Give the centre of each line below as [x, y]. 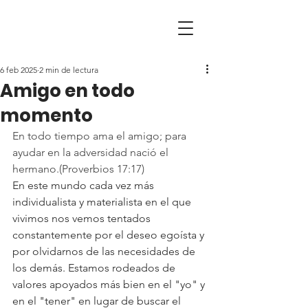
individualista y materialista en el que [103, 202]
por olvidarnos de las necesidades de [105, 251]
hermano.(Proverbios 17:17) [78, 169]
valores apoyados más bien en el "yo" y [110, 284]
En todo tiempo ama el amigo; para [101, 136]
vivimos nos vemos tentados [83, 218]
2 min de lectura [69, 70]
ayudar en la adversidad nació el [92, 152]
